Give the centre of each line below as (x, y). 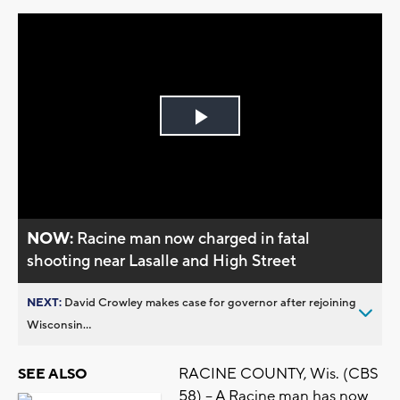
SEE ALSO (53, 374)
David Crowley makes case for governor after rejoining (210, 302)
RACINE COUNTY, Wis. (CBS (279, 374)
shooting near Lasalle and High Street (162, 261)
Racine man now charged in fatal (194, 238)
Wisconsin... (59, 325)
